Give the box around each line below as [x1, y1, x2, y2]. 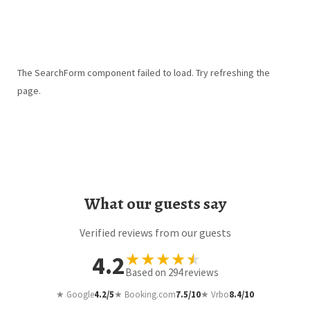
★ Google [56, 288, 94, 300]
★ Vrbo [201, 288, 229, 300]
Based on [125, 265, 168, 279]
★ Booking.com [114, 288, 176, 300]
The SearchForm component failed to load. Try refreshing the [17, 66, 270, 79]
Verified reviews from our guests [79, 225, 231, 239]
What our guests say [84, 192, 226, 215]
